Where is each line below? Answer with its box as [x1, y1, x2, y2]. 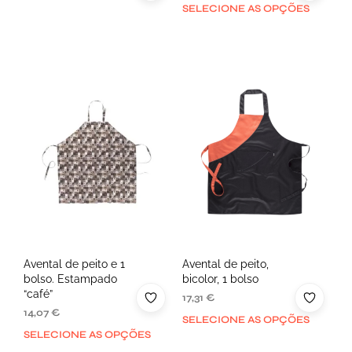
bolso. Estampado [24, 272, 117, 285]
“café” [24, 287, 53, 300]
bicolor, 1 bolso [181, 272, 258, 285]
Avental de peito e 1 [24, 257, 125, 270]
